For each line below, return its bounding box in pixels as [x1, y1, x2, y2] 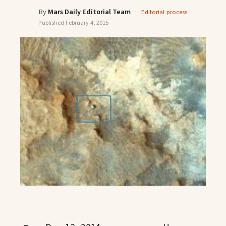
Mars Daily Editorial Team [48, 7, 131, 17]
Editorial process [141, 8, 188, 17]
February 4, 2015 [65, 19, 109, 27]
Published [38, 19, 66, 27]
